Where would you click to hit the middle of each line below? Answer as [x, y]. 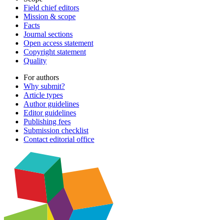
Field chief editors [51, 8]
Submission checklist [56, 131]
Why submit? [44, 86]
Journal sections [48, 34]
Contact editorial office [59, 139]
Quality [35, 61]
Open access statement [58, 43]
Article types [43, 95]
